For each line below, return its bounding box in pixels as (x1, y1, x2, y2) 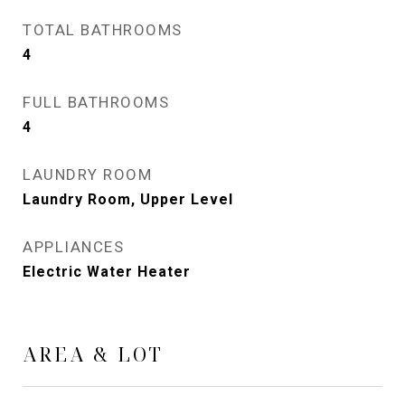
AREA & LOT (23, 342, 164, 367)
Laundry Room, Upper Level (23, 191, 233, 208)
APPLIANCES (23, 238, 124, 256)
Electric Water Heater (23, 263, 191, 280)
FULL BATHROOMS (23, 93, 169, 111)
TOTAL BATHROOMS (23, 21, 183, 39)
